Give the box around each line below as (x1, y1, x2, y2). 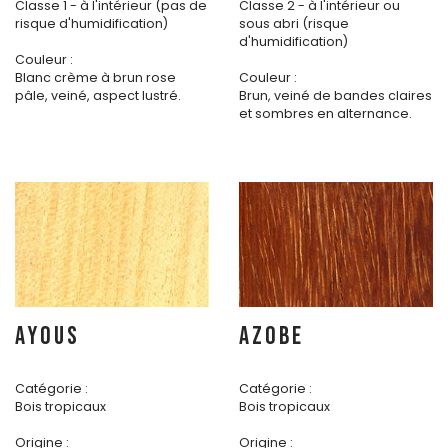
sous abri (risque (239, 15, 349, 32)
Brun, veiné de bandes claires (239, 87, 432, 104)
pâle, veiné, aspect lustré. (15, 87, 181, 104)
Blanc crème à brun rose (15, 69, 176, 86)
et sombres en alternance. (239, 105, 412, 122)
